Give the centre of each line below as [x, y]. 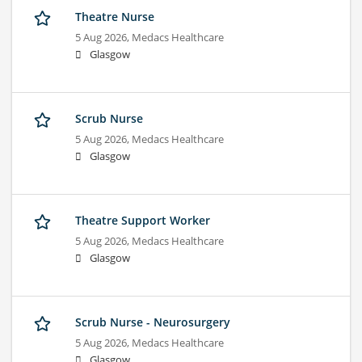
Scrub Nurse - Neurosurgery [153, 322]
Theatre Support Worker [143, 221]
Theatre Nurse [115, 17]
